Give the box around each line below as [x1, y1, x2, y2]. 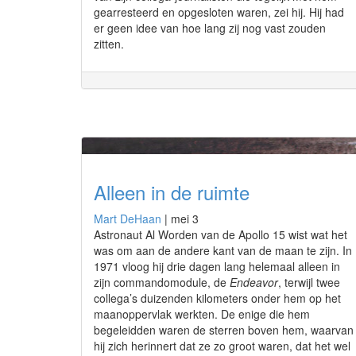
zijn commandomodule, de [94, 274, 230, 290]
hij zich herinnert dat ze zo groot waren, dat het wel [94, 338, 350, 354]
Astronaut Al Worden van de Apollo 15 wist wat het [94, 226, 347, 242]
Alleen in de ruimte [94, 178, 250, 206]
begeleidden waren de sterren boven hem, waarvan [94, 322, 354, 338]
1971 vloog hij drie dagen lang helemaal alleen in [94, 258, 340, 274]
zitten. [94, 36, 124, 52]
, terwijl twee [278, 274, 340, 290]
